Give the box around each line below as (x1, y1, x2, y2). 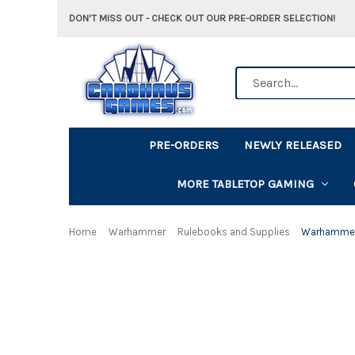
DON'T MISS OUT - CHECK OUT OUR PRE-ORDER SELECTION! (69, 12, 335, 24)
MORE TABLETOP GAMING (176, 176, 314, 191)
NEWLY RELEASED (244, 137, 342, 152)
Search (235, 67, 272, 82)
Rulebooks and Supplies (177, 225, 290, 238)
